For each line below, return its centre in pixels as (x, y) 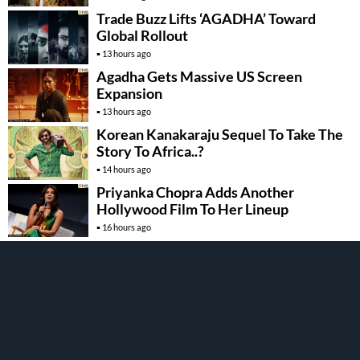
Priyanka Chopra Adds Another (195, 192)
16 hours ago (127, 227)
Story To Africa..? (150, 151)
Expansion (129, 93)
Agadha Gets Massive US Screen (199, 76)
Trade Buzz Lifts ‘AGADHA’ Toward (206, 18)
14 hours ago (127, 169)
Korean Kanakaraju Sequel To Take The (220, 134)
